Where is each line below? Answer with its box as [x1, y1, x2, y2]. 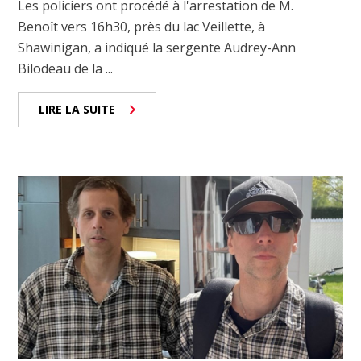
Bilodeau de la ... [18, 60, 114, 78]
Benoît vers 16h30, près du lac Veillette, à [18, 18, 266, 36]
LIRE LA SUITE [39, 102, 116, 118]
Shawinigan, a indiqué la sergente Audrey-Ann [18, 39, 297, 57]
